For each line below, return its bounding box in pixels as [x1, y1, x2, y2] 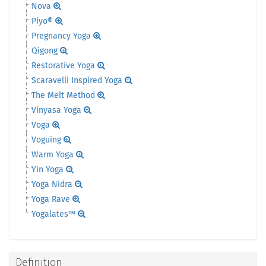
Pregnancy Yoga [31, 32, 91, 40]
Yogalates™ [31, 210, 75, 218]
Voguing [31, 136, 61, 144]
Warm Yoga [31, 151, 74, 159]
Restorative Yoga [31, 62, 95, 70]
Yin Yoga [31, 166, 64, 174]
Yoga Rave [31, 195, 70, 204]
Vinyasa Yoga [31, 106, 81, 115]
